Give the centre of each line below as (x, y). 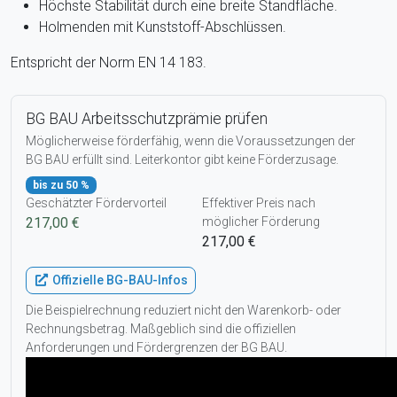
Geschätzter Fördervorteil (96, 203)
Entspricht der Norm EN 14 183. (109, 62)
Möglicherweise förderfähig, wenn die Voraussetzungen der (191, 140)
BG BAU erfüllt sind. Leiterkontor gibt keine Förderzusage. (182, 159)
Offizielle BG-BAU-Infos (118, 280)
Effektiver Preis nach (259, 203)
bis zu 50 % (61, 185)
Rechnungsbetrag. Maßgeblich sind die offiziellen (161, 329)
